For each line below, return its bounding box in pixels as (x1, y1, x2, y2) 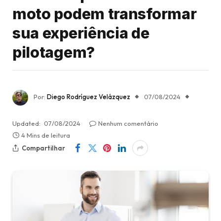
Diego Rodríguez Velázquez (47, 93, 130, 101)
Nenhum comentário (98, 119, 158, 128)
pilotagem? (12, 43, 95, 61)
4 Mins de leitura (21, 131, 70, 140)
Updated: (12, 119, 40, 128)
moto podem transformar (12, 4, 197, 23)
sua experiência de (12, 24, 149, 42)
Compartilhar (22, 144, 65, 152)
